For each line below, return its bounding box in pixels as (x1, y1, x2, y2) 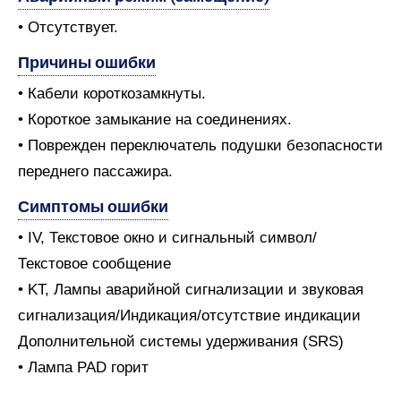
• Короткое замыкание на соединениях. (18, 111, 292, 128)
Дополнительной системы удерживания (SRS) (18, 333, 344, 350)
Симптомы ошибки (18, 197, 168, 216)
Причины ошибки (18, 53, 156, 72)
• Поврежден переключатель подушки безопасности (18, 137, 383, 154)
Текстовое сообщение (18, 255, 171, 272)
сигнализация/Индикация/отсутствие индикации (18, 307, 361, 324)
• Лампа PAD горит (18, 359, 149, 376)
